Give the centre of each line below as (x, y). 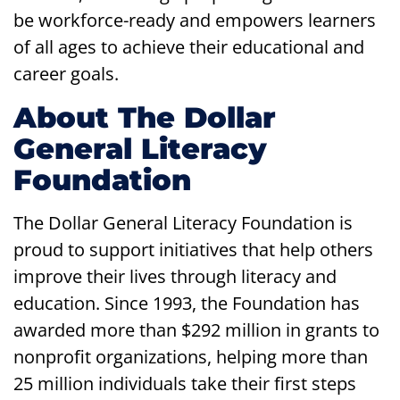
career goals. (66, 73)
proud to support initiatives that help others (193, 249)
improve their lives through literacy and (175, 276)
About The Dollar (145, 117)
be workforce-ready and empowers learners (195, 20)
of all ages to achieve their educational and (189, 46)
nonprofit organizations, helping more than (191, 356)
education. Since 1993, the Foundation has (187, 303)
